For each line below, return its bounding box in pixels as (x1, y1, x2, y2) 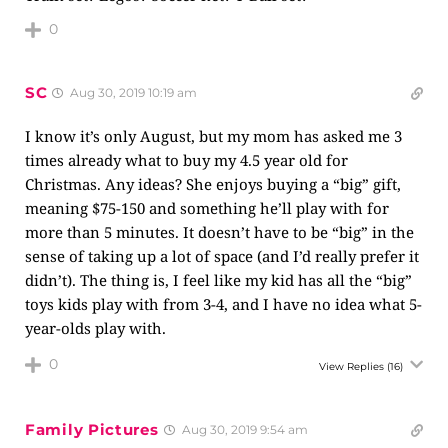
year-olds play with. (25, 318, 166, 338)
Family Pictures (25, 420, 159, 439)
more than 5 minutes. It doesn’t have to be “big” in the (25, 222, 414, 242)
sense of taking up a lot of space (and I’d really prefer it (25, 246, 419, 266)
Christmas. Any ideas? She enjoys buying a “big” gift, (25, 174, 401, 194)
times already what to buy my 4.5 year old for (25, 150, 348, 170)
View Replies (319, 360, 384, 373)
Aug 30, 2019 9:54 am (178, 422, 308, 437)
